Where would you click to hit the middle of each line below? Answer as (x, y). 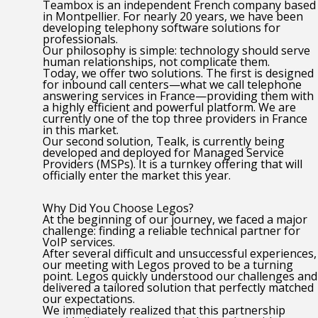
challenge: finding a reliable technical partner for (171, 231)
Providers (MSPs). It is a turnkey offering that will (172, 164)
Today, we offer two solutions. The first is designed (178, 73)
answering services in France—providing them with (178, 96)
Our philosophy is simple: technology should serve (176, 50)
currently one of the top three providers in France (175, 119)
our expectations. (89, 299)
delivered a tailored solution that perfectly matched (178, 287)
